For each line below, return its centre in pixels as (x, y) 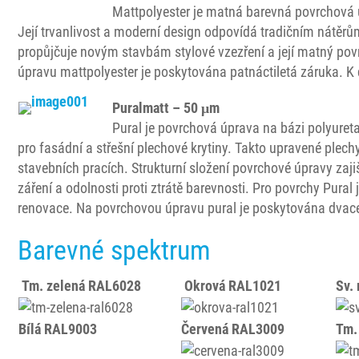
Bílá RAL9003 (58, 329)
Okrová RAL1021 (232, 286)
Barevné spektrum (115, 250)
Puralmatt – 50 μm (166, 108)
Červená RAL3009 (233, 329)
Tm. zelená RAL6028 (80, 286)
